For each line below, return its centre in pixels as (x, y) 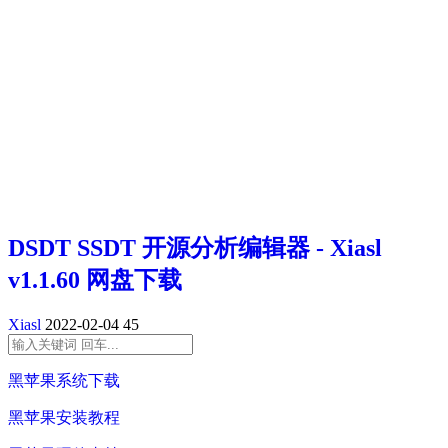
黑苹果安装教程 (64, 418)
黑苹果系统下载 (64, 381)
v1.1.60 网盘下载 (95, 280)
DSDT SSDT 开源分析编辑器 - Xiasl (195, 248)
